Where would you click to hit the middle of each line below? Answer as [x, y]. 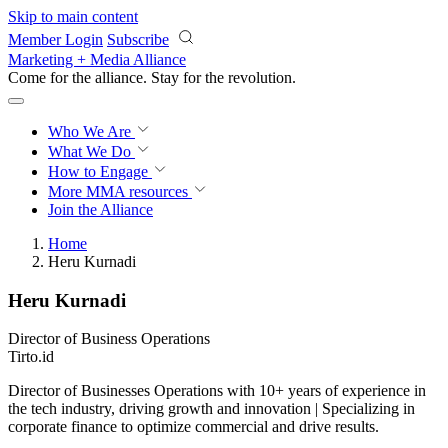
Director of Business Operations [109, 339]
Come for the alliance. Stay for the [118, 77]
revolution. [262, 77]
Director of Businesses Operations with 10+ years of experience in [217, 391]
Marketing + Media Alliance [97, 59]
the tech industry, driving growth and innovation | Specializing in [211, 409]
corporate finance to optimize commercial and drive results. [193, 427]
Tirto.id [31, 357]
